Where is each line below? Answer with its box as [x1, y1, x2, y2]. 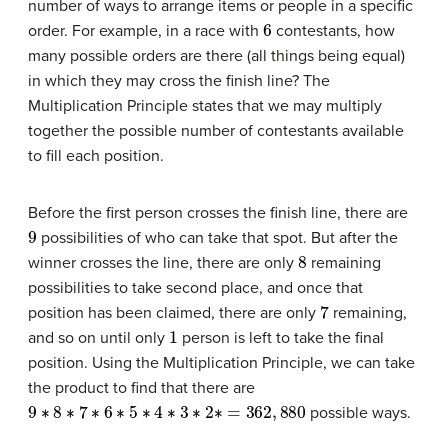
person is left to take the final [177, 328, 384, 349]
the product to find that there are [28, 378, 255, 399]
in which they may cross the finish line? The [28, 71, 330, 92]
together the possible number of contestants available [28, 121, 404, 142]
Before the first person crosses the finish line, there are [28, 203, 408, 224]
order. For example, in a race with [28, 21, 263, 42]
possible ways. [305, 403, 411, 424]
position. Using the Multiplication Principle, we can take [28, 353, 415, 374]
